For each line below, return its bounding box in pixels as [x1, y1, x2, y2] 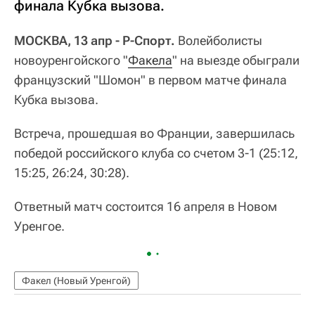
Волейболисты [175, 32, 262, 48]
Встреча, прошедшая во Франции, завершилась [14, 125, 295, 141]
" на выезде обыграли [172, 52, 300, 67]
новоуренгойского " [14, 52, 128, 67]
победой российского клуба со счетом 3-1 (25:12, [14, 145, 298, 160]
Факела [128, 52, 172, 67]
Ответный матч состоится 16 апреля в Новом [14, 198, 277, 214]
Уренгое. [14, 218, 65, 233]
